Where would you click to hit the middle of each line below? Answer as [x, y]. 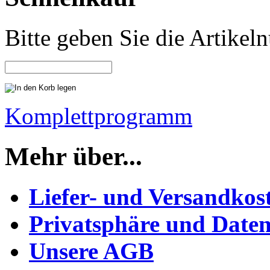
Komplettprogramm [99, 116]
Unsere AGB [91, 251]
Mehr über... [74, 157]
